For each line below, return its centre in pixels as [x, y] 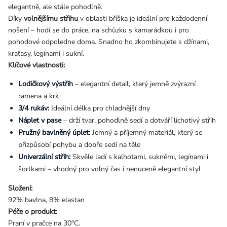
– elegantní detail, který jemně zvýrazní [134, 84]
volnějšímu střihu [50, 19]
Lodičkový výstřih [46, 84]
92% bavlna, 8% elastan [46, 200]
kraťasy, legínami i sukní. [46, 54]
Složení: [20, 188]
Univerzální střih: [44, 157]
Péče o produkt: [33, 212]
